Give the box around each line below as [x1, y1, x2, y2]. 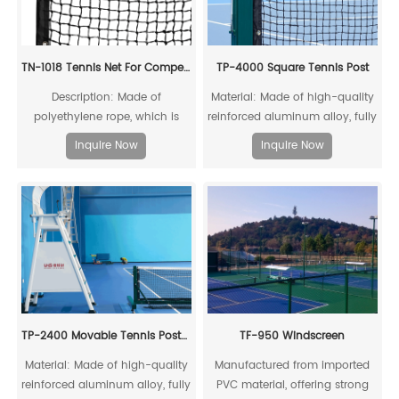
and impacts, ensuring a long [27, 147, 185, 165]
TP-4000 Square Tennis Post [216, 59, 369, 77]
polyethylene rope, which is [33, 108, 179, 126]
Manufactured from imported [215, 356, 370, 374]
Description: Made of [51, 88, 161, 106]
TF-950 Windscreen [240, 327, 346, 345]
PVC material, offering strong [216, 376, 369, 394]
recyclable [265, 127, 320, 145]
